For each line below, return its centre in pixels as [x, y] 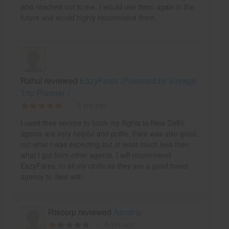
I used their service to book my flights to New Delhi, [103, 123]
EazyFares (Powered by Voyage [138, 81]
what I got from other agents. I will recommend [95, 155]
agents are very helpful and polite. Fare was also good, [109, 133]
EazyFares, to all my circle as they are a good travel [104, 166]
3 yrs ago [92, 105]
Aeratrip [128, 212]
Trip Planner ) [45, 93]
